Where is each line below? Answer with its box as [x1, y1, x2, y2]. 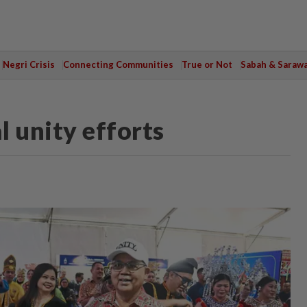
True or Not [181, 59, 232, 70]
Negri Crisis [2, 59, 55, 70]
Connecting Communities [62, 59, 173, 70]
